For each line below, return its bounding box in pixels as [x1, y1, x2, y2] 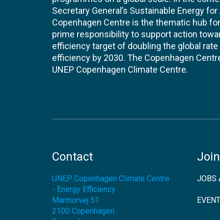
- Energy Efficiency [52, 185, 115, 194]
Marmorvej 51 [52, 195, 99, 205]
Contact [52, 150, 93, 164]
